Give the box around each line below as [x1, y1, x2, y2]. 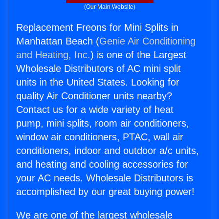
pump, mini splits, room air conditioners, [16, 118, 189, 129]
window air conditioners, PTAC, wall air [16, 131, 183, 143]
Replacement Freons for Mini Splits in [16, 22, 178, 33]
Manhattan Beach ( [16, 36, 99, 47]
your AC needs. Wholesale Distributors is [16, 173, 193, 184]
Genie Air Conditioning [99, 36, 196, 47]
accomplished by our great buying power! [16, 186, 195, 197]
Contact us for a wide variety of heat [16, 104, 174, 115]
